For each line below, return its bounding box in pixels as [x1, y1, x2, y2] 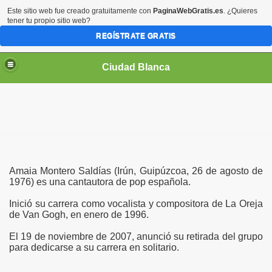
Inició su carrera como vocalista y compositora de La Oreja [9, 199, 263, 209]
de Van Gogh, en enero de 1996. [9, 209, 151, 220]
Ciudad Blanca [102, 61, 170, 72]
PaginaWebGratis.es [153, 7, 223, 15]
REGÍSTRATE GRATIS [96, 32, 176, 40]
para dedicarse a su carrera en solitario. [9, 242, 182, 253]
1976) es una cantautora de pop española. [9, 177, 193, 187]
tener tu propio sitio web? [7, 16, 90, 25]
